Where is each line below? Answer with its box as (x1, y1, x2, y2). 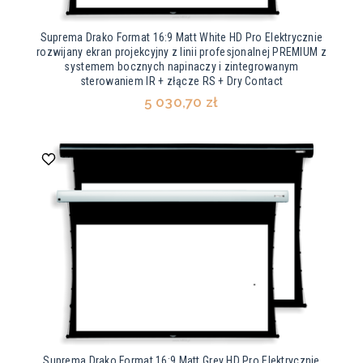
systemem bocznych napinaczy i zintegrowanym (64, 60, 299, 74)
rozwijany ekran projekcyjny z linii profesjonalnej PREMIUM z (36, 45, 327, 59)
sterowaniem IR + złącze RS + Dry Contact (79, 75, 284, 88)
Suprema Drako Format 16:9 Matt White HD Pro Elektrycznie (40, 31, 323, 45)
